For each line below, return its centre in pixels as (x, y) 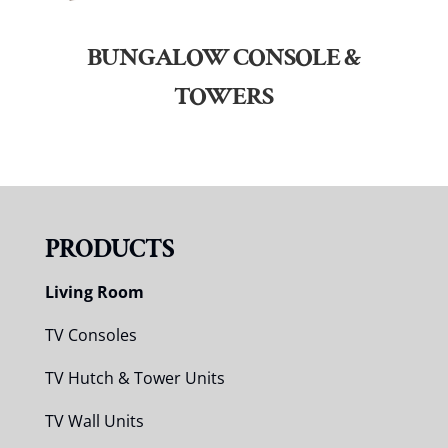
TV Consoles (90, 335)
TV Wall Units (94, 421)
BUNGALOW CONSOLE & (223, 57)
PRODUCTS (109, 249)
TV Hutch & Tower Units (134, 378)
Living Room (94, 292)
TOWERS (224, 96)
